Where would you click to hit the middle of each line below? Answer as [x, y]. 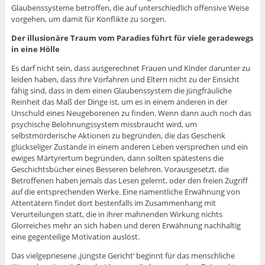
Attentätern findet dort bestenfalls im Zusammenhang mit [113, 203]
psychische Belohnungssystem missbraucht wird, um [104, 125]
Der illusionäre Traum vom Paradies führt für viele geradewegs [132, 38]
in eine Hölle [35, 49]
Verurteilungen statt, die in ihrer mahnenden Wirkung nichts [117, 214]
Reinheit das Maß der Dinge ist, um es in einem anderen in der [119, 102]
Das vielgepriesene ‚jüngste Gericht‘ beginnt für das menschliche [123, 256]
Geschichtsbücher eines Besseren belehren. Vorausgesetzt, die [120, 169]
